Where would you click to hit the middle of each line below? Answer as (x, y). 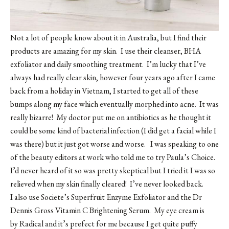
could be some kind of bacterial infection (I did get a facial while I (113, 130)
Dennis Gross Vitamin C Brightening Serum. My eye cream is (107, 210)
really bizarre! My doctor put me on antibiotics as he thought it (111, 117)
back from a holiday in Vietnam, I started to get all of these (104, 90)
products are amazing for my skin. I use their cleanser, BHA (106, 51)
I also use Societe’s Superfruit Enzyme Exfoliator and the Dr (106, 197)
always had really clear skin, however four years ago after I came (113, 77)
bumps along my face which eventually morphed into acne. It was (114, 104)
